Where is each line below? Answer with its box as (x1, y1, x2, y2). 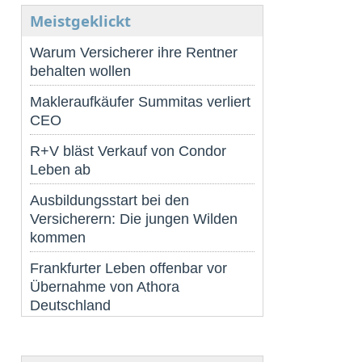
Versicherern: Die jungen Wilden (30, 210, 238, 228)
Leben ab (30, 161, 90, 179)
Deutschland (30, 297, 111, 314)
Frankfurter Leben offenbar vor (30, 259, 227, 277)
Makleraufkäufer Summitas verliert (30, 93, 250, 111)
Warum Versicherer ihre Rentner (30, 44, 238, 61)
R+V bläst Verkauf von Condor (30, 142, 226, 160)
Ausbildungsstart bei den (30, 192, 189, 209)
